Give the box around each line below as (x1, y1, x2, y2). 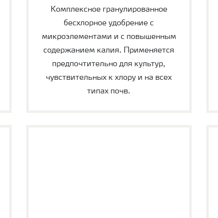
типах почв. (87, 88, 131, 96)
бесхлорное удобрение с (64, 19, 154, 28)
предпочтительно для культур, (52, 60, 166, 69)
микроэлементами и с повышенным (41, 33, 176, 41)
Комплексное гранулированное (50, 6, 167, 14)
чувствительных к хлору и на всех (46, 74, 172, 82)
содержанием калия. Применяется (43, 47, 175, 55)
